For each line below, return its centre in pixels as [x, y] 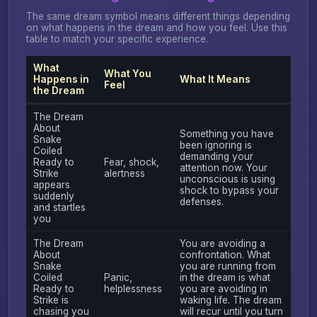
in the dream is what [225, 277]
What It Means [215, 79]
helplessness [133, 288]
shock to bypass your [229, 190]
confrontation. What [225, 254]
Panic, [118, 277]
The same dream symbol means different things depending [158, 16]
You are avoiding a [222, 243]
